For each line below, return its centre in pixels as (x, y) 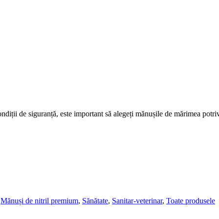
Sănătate (95, 200)
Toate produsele (191, 200)
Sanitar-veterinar (137, 200)
